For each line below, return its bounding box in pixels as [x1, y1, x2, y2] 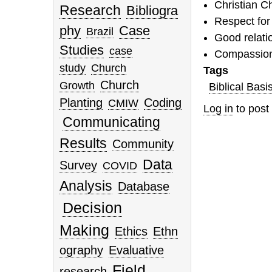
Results [59, 135, 107, 152]
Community [112, 137, 174, 151]
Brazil [86, 25, 114, 38]
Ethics [115, 225, 148, 239]
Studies [59, 42, 104, 58]
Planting [59, 96, 103, 110]
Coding [144, 96, 182, 110]
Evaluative [109, 243, 165, 257]
